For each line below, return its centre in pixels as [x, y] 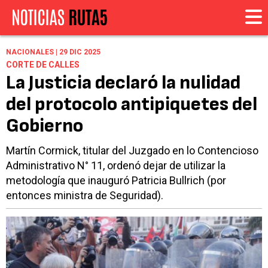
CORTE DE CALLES [43, 65]
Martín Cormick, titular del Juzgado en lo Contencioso [132, 151]
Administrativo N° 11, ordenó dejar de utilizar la [116, 166]
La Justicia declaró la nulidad [123, 83]
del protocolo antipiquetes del [132, 105]
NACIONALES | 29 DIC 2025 [53, 52]
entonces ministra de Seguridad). [85, 196]
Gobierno [45, 126]
